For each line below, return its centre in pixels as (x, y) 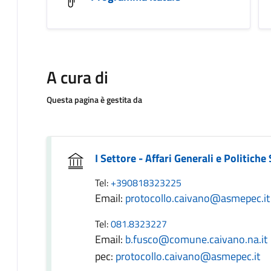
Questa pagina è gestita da (94, 100)
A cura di (77, 77)
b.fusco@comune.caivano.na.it (196, 239)
